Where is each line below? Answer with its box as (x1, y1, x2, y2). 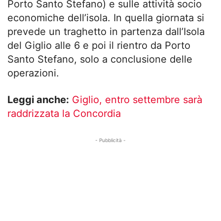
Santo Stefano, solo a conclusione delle (7, 53, 192, 66)
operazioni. (7, 67, 59, 79)
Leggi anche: (7, 94, 69, 106)
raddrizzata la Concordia (7, 108, 121, 120)
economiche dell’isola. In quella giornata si (7, 12, 204, 24)
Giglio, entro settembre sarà (72, 94, 202, 106)
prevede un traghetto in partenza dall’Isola (7, 26, 205, 38)
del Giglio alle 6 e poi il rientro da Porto (7, 39, 190, 52)
